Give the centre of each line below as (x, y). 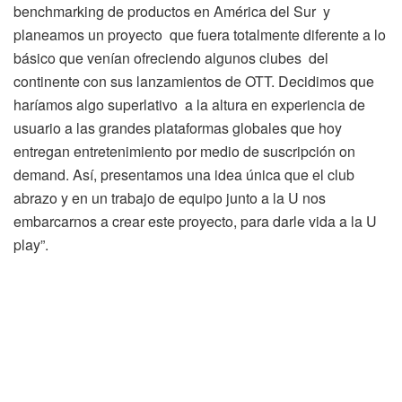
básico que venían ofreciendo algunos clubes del (171, 58)
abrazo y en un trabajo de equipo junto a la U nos (170, 198)
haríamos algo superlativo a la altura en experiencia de (189, 105)
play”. (31, 245)
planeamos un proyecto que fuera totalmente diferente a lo (200, 35)
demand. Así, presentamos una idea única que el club (184, 175)
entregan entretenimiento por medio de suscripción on (184, 152)
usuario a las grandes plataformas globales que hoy (178, 128)
